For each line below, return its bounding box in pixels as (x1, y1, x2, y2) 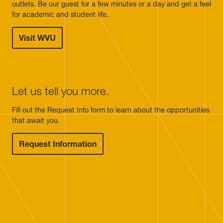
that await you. (12, 115, 60, 125)
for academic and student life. (12, 9, 109, 19)
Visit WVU (19, 33, 56, 43)
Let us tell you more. (12, 84, 109, 99)
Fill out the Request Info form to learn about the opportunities (12, 105, 210, 114)
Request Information (19, 139, 97, 149)
